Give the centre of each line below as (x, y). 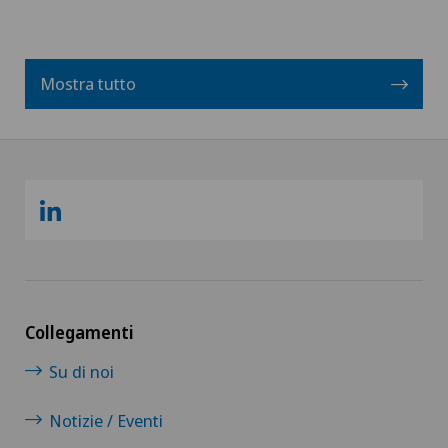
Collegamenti (79, 332)
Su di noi (81, 371)
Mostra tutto (88, 83)
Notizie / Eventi (106, 420)
